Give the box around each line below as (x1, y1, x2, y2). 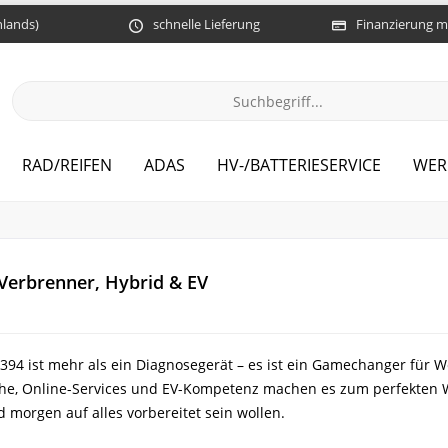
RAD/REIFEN (21, 154, 112, 176)
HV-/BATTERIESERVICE (216, 154, 381, 176)
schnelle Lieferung (153, 14, 260, 33)
